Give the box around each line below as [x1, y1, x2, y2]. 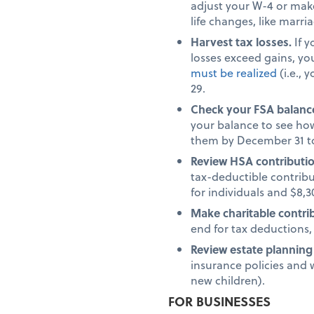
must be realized [191, 64, 277, 81]
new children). [191, 271, 265, 288]
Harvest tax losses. [191, 33, 294, 50]
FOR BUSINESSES [168, 291, 271, 310]
